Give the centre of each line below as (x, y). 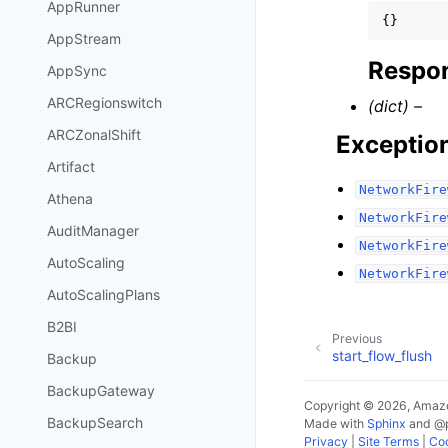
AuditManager (93, 231)
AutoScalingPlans (103, 295)
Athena (70, 199)
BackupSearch (95, 423)
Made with (335, 423)
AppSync (77, 71)
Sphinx (386, 423)
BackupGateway (101, 391)
